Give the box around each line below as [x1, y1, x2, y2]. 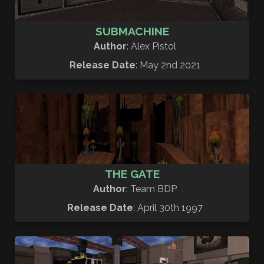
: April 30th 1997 [133, 202, 203, 214]
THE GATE [104, 167, 160, 181]
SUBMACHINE [95, 24, 169, 38]
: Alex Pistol [127, 40, 176, 52]
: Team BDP [126, 183, 177, 195]
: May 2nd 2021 [136, 59, 200, 71]
